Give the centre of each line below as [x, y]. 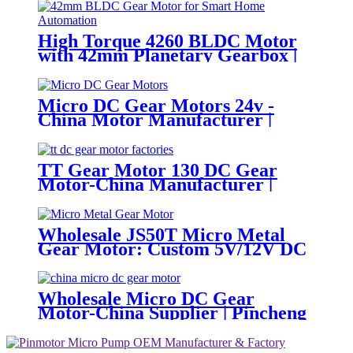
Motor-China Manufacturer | [155, 184]
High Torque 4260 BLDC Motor [167, 41]
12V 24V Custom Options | [145, 69]
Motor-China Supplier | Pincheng [172, 313]
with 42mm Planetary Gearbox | [167, 55]
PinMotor [78, 83]
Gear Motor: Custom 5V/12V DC [172, 249]
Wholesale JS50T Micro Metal [162, 234]
